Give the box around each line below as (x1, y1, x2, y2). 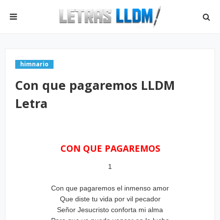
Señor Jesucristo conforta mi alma (57, 206, 163, 214)
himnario (20, 60, 49, 68)
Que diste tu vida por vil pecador (59, 195, 161, 203)
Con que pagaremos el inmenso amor (51, 184, 169, 192)
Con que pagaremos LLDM (15, 77, 175, 93)
